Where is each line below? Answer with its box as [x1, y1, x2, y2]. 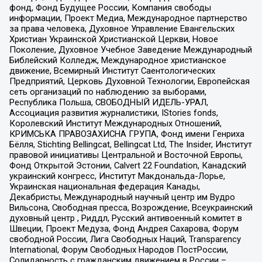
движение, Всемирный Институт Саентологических [9, 65, 215, 77]
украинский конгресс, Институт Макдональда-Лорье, [9, 171, 225, 182]
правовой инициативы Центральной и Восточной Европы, [9, 150, 243, 161]
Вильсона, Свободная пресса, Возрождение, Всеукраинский [9, 202, 253, 213]
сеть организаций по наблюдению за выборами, [9, 87, 206, 98]
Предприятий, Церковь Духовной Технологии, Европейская [9, 76, 250, 87]
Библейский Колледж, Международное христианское [9, 55, 226, 66]
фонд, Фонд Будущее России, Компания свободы [9, 2, 211, 13]
